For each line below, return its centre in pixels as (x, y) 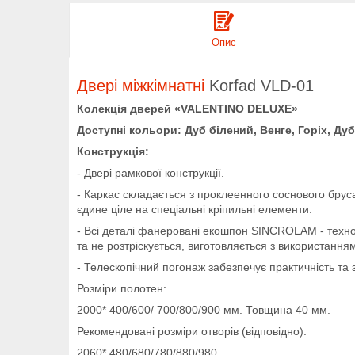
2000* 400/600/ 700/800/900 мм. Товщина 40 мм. (204, 309)
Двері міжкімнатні (141, 85)
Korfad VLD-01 (261, 85)
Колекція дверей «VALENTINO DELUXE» (187, 108)
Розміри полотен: (122, 288)
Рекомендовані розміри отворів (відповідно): (192, 331)
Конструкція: (113, 151)
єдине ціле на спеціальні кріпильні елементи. (195, 209)
